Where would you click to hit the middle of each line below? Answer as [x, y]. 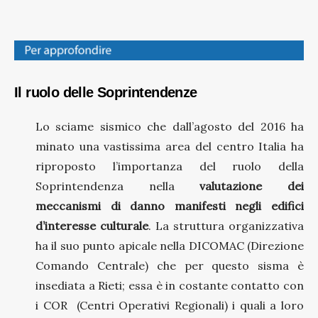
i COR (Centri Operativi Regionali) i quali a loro [170, 305]
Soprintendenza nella [105, 186]
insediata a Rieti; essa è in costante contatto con [170, 285]
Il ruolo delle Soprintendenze [106, 92]
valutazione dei [239, 186]
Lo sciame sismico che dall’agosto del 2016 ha [170, 126]
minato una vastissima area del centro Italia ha [170, 146]
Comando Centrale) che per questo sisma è [170, 265]
